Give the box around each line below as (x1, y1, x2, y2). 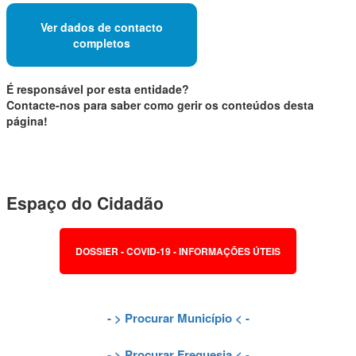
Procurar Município (124, 309, 232, 327)
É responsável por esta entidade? (6, 81, 189, 98)
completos (73, 34, 130, 51)
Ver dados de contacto (41, 18, 163, 35)
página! (6, 113, 48, 130)
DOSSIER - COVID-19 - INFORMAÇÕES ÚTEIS (75, 244, 281, 259)
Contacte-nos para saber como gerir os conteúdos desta (6, 97, 314, 114)
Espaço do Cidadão (6, 190, 164, 215)
